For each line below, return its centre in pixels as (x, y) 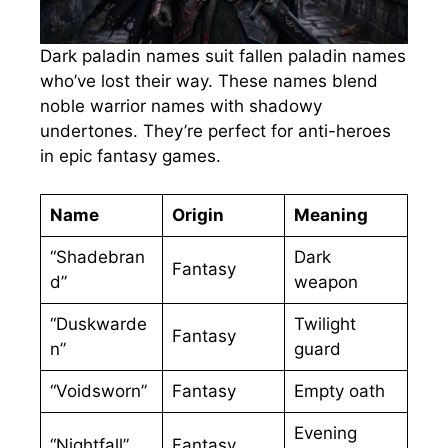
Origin (197, 215)
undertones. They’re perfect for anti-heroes (215, 130)
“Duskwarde (98, 324)
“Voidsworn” (98, 391)
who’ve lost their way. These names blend (209, 80)
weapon (325, 282)
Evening (325, 433)
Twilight (324, 324)
